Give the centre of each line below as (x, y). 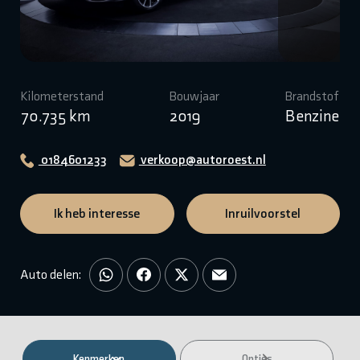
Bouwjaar (194, 96)
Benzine (312, 115)
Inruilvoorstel (263, 213)
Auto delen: (50, 274)
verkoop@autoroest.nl (202, 159)
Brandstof (312, 96)
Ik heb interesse (97, 213)
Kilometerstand (62, 96)
